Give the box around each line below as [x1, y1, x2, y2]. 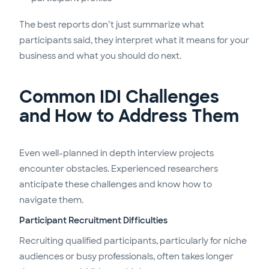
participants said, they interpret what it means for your [19, 34, 249, 46]
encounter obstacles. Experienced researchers [19, 163, 218, 174]
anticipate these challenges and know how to [19, 178, 212, 190]
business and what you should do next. [19, 50, 181, 61]
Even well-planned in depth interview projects [19, 147, 214, 159]
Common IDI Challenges [19, 85, 219, 108]
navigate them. [19, 194, 83, 205]
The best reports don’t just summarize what [19, 19, 204, 30]
